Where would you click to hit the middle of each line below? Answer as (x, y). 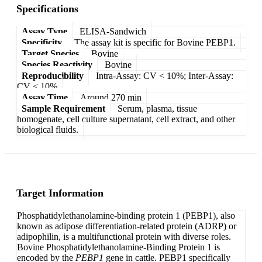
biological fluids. (48, 129)
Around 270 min (111, 97)
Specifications (47, 8)
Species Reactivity (57, 64)
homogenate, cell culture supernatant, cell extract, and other (126, 119)
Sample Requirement (63, 108)
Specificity (42, 42)
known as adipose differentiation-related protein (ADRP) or (127, 226)
